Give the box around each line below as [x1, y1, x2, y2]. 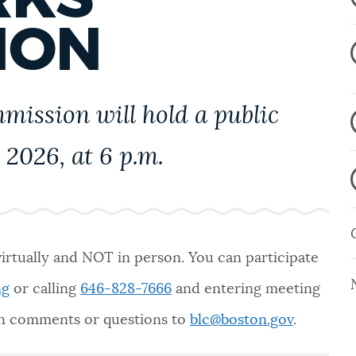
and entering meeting [175, 281, 320, 296]
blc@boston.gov [189, 312, 293, 327]
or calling [9, 281, 80, 296]
